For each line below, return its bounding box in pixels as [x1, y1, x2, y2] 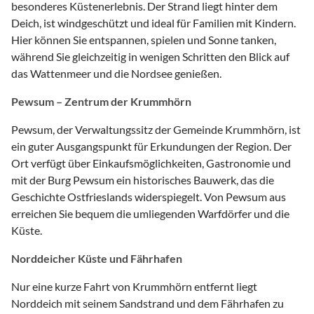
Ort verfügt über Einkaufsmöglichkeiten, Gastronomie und [11, 156, 291, 170]
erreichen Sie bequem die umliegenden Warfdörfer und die [11, 206, 289, 220]
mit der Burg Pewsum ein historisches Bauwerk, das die [11, 172, 274, 186]
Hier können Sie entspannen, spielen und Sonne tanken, [11, 32, 276, 46]
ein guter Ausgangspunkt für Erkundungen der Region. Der [11, 139, 292, 153]
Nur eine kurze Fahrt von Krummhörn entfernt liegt [11, 279, 257, 293]
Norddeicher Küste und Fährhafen [11, 251, 182, 265]
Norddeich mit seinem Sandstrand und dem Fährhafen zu [11, 296, 284, 310]
